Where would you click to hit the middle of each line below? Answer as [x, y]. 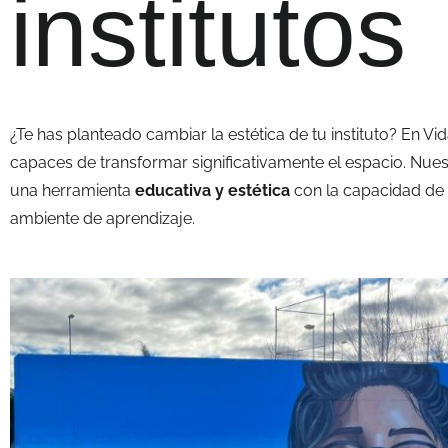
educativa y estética [212, 190]
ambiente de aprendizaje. [102, 218]
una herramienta [72, 190]
